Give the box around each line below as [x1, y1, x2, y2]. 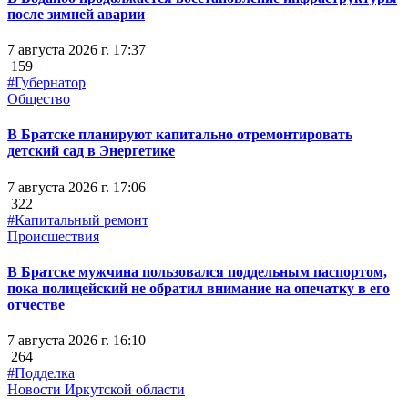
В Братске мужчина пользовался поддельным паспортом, [7, 263, 387, 280]
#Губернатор [7, 75, 86, 91]
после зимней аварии [7, 5, 145, 22]
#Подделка [7, 365, 75, 382]
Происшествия [7, 228, 99, 244]
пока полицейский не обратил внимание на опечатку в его [7, 280, 390, 296]
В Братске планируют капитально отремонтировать [7, 127, 352, 143]
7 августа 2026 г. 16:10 [7, 332, 146, 349]
